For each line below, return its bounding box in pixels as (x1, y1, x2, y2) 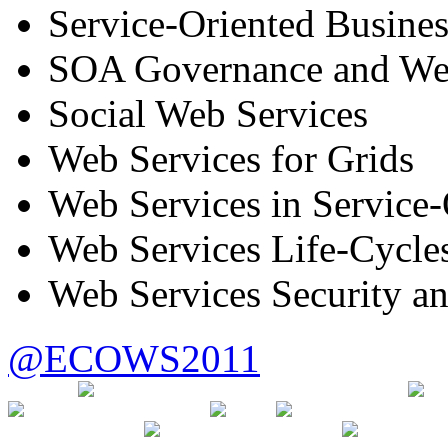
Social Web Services (48, 91, 368, 135)
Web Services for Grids (48, 136, 414, 180)
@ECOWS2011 (8, 336, 260, 380)
